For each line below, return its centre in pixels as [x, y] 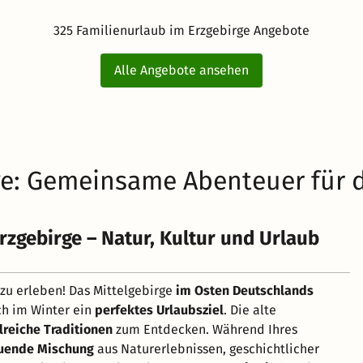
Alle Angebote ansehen [181, 70]
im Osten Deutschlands [245, 290]
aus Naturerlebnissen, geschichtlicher [207, 348]
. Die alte [250, 310]
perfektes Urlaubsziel [159, 310]
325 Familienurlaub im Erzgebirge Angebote [181, 30]
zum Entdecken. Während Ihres [205, 329]
